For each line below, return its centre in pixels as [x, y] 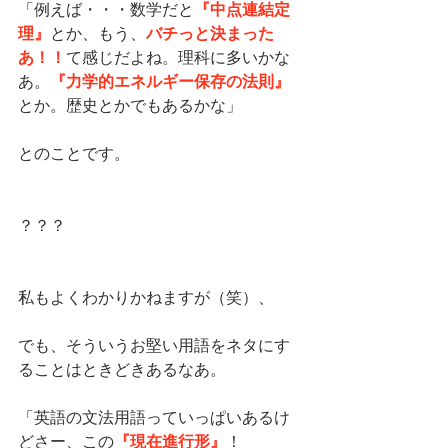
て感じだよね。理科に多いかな [178, 56]
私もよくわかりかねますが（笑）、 [146, 296]
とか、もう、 [98, 32]
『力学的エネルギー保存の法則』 [170, 80]
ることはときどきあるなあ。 [122, 368]
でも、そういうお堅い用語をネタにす [154, 344]
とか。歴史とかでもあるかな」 [130, 104]
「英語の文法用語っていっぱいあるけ [154, 416]
